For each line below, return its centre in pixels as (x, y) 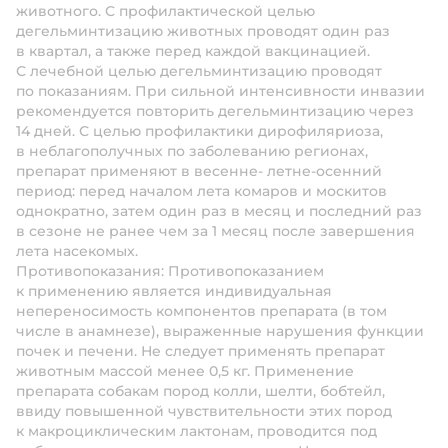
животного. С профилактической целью (165, 11)
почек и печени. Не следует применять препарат (200, 351)
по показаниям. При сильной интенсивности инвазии (220, 91)
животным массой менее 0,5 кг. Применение (185, 371)
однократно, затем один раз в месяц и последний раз (219, 211)
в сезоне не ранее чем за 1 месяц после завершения (215, 231)
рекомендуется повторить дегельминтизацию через (215, 111)
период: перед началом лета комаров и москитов (201, 191)
